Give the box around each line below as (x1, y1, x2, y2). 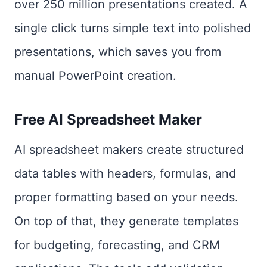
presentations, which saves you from (14, 45, 221, 59)
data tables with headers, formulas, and (14, 166, 236, 181)
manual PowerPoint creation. (14, 69, 176, 83)
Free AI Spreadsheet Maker (14, 111, 202, 128)
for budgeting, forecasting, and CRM (14, 238, 220, 252)
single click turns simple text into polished (14, 21, 251, 35)
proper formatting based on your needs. (14, 190, 238, 204)
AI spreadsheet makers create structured (14, 142, 244, 157)
